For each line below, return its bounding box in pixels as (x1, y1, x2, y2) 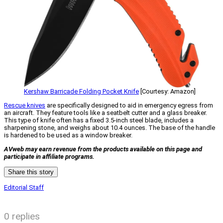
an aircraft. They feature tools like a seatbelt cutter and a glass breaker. (4, 109, 207, 117)
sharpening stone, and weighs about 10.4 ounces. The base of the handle (4, 124, 215, 132)
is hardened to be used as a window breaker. (4, 131, 132, 139)
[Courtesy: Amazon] (139, 88, 196, 96)
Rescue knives (4, 102, 45, 110)
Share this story (8, 168, 54, 176)
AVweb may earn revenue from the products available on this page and (4, 145, 202, 153)
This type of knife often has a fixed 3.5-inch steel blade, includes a (4, 116, 194, 124)
